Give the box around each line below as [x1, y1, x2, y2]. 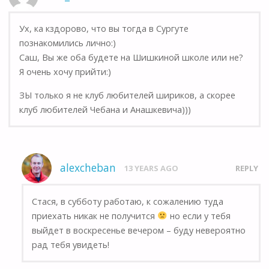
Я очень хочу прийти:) [19, 66, 111, 78]
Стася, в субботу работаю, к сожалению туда [32, 195, 224, 207]
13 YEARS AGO [124, 163, 178, 174]
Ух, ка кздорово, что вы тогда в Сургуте [19, 23, 189, 35]
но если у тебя [167, 210, 231, 222]
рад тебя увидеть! [32, 238, 110, 250]
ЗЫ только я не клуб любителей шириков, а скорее [19, 89, 235, 101]
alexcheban [59, 161, 116, 175]
